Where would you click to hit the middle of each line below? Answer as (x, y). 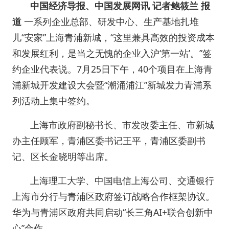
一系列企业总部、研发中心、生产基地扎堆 (110, 21)
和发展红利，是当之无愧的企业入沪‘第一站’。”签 (112, 53)
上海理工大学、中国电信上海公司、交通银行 (122, 180)
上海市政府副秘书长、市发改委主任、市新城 (122, 124)
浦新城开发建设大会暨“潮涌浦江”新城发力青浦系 (112, 85)
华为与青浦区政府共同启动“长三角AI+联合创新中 (113, 212)
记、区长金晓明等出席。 (63, 156)
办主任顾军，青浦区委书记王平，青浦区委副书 (109, 140)
